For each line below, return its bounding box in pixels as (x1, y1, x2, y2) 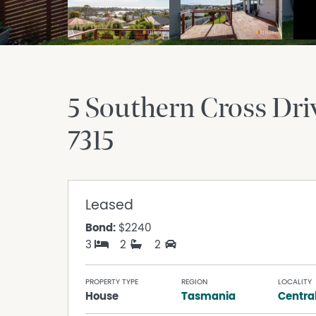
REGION (181, 278, 208, 286)
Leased (85, 198, 133, 213)
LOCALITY (277, 278, 312, 286)
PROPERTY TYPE (85, 278, 138, 286)
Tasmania (181, 291, 236, 303)
